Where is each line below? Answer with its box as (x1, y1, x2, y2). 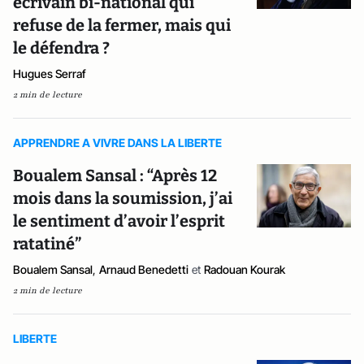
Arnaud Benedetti (99, 262, 188, 276)
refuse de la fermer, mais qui (13, 15, 231, 35)
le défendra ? (13, 38, 110, 58)
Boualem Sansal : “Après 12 (13, 166, 217, 185)
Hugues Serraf (13, 67, 86, 80)
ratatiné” (13, 234, 81, 253)
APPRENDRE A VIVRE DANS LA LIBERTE (13, 136, 222, 149)
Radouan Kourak (204, 262, 285, 276)
